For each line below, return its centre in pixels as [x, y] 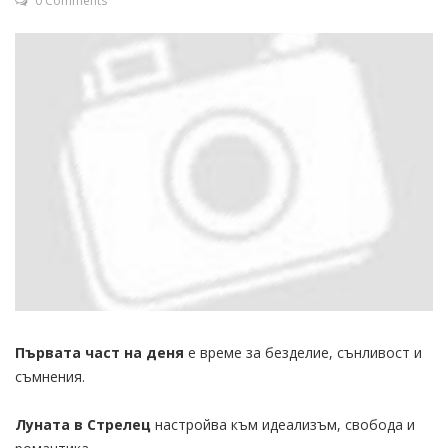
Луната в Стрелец [83, 424]
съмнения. [50, 376]
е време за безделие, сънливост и [305, 352]
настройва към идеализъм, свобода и [283, 424]
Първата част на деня [101, 352]
